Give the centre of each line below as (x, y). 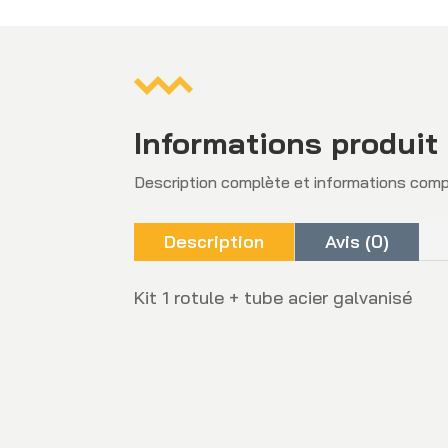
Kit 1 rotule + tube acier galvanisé (273, 298)
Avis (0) (357, 242)
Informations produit (286, 142)
